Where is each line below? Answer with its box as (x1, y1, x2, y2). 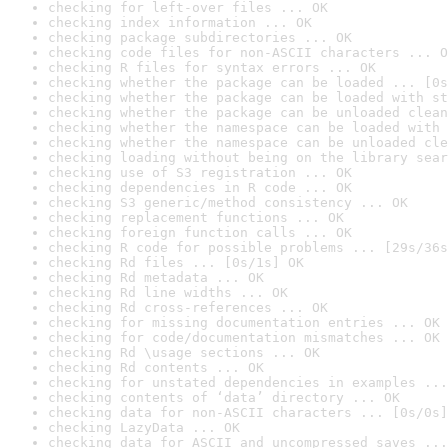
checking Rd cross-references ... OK (48, 300, 328, 315)
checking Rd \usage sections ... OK (48, 345, 320, 360)
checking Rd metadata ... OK (48, 270, 264, 285)
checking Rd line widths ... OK (48, 285, 288, 300)
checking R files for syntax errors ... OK (48, 60, 376, 75)
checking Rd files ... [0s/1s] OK (48, 255, 304, 270)
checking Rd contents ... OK (48, 360, 264, 375)
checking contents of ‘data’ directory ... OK (48, 390, 400, 405)
